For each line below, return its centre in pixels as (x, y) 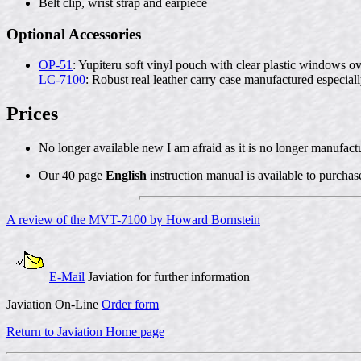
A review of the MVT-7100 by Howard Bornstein (133, 220)
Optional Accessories (74, 34)
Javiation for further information (167, 277)
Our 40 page (72, 176)
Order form (130, 305)
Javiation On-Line (54, 305)
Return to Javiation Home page (85, 332)
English (128, 176)
